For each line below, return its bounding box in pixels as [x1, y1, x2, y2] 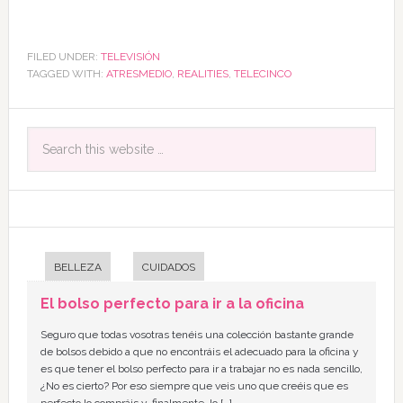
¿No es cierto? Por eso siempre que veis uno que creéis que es [40, 380, 348, 393]
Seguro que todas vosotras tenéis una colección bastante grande [40, 328, 354, 342]
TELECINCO [233, 67, 291, 81]
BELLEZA [53, 261, 102, 274]
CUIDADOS [141, 261, 195, 274]
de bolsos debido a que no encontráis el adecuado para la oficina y [40, 345, 359, 359]
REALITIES [176, 67, 228, 81]
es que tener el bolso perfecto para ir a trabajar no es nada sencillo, [40, 363, 363, 376]
